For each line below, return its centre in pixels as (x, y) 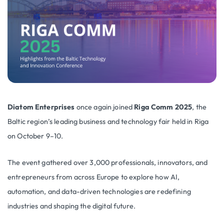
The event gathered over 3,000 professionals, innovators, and (108, 162)
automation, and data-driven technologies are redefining (99, 191)
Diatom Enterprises (41, 107)
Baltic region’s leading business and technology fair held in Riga (108, 121)
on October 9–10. (35, 136)
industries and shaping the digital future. (72, 206)
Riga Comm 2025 (163, 107)
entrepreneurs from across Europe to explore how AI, (94, 177)
